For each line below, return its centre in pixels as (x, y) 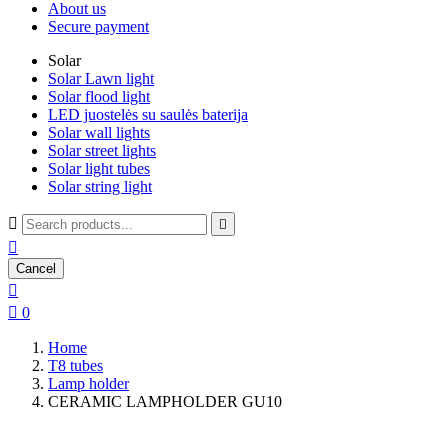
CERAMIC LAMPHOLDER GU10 (165, 401)
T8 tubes (75, 365)
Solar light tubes (99, 168)
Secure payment (98, 26)
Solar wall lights (99, 132)
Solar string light (100, 186)
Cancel (36, 268)
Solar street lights (102, 150)
